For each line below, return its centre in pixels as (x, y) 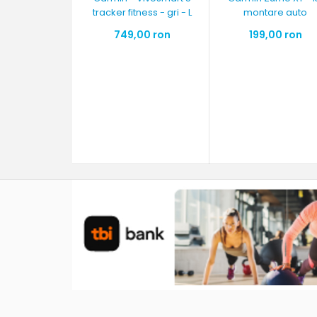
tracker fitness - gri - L (143, 12)
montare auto (276, 12)
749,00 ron (143, 34)
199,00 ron (275, 34)
